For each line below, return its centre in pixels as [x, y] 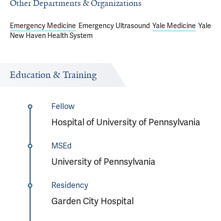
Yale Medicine [174, 26]
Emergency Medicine [43, 26]
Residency [70, 185]
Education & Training [53, 75]
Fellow [63, 106]
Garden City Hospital [92, 201]
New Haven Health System [51, 36]
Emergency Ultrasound [114, 26]
